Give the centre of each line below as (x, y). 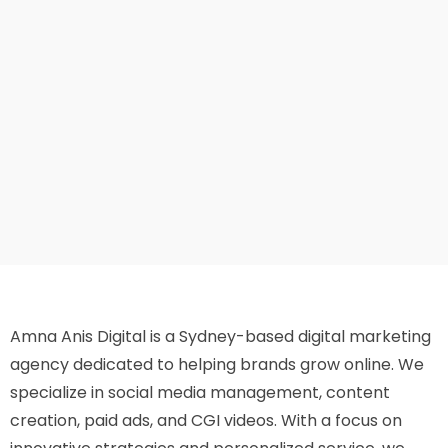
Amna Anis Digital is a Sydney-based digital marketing (220, 336)
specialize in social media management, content (200, 392)
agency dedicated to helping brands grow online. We (217, 364)
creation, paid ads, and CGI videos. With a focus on (206, 420)
